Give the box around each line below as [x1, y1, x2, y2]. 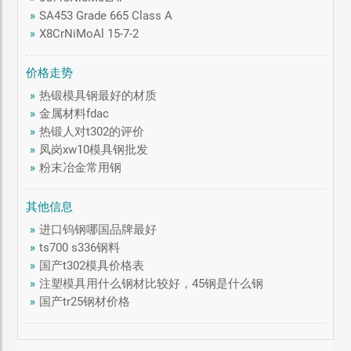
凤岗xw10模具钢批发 [39, 143, 149, 157]
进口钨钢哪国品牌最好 [39, 223, 157, 237]
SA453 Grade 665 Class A [39, 9, 173, 24]
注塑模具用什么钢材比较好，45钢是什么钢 [39, 277, 264, 291]
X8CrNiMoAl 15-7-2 [39, 27, 139, 42]
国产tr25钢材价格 [39, 295, 131, 309]
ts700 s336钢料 [39, 241, 121, 255]
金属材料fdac [39, 107, 110, 121]
